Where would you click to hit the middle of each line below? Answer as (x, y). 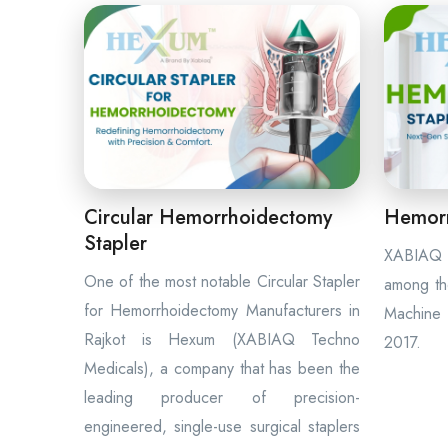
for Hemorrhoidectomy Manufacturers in (222, 310)
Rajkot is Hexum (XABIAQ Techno (222, 339)
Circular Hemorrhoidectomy (208, 217)
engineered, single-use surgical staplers (222, 426)
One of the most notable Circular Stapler (222, 281)
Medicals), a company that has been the (222, 368)
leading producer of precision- (222, 397)
